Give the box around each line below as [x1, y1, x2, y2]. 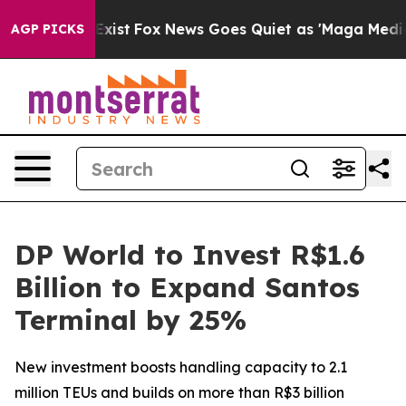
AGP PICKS [11, 21, 84, 37]
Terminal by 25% [14, 303, 246, 337]
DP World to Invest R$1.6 [14, 237, 365, 272]
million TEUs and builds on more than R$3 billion [14, 383, 344, 401]
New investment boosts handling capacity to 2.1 [14, 358, 347, 376]
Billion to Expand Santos [14, 270, 360, 304]
